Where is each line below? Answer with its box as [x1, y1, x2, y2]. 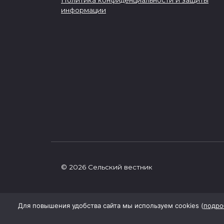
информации [61, 6, 106, 14]
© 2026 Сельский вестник [61, 163, 152, 171]
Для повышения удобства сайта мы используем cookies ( [17, 201, 203, 209]
